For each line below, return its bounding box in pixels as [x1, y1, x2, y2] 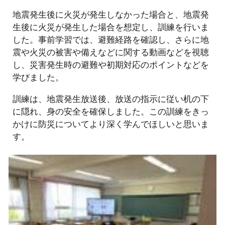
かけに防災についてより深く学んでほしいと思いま [13, 118, 209, 130]
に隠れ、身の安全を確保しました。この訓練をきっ [13, 105, 209, 117]
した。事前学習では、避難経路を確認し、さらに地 [13, 33, 209, 45]
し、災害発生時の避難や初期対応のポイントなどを [13, 58, 209, 70]
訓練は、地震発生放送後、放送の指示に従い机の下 [13, 92, 209, 104]
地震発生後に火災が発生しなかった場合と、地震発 [13, 8, 209, 20]
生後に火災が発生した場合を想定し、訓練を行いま [13, 21, 209, 33]
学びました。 [13, 71, 64, 83]
